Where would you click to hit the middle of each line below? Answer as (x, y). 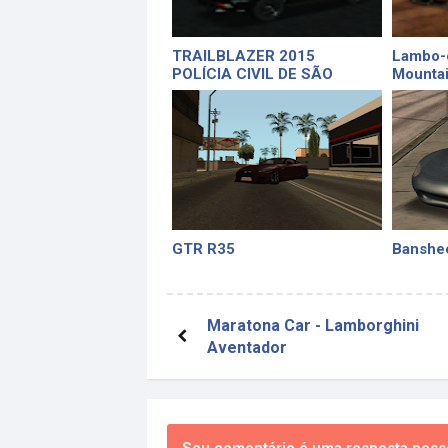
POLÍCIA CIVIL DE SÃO (252, 74)
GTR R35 (203, 249)
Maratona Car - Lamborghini (313, 326)
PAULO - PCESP (229, 92)
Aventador (247, 348)
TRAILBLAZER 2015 (243, 56)
